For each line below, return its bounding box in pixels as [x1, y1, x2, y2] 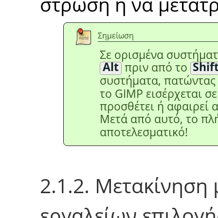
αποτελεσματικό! [100, 124, 188, 140]
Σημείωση [98, 30, 134, 41]
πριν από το [121, 59, 190, 75]
